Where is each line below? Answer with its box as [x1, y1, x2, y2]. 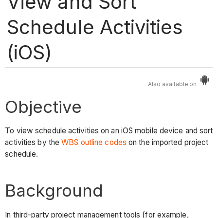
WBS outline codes [61, 138, 127, 147]
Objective [5, 96, 82, 117]
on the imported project [126, 138, 209, 147]
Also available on [147, 81, 197, 88]
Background [5, 180, 104, 201]
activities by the [5, 138, 62, 147]
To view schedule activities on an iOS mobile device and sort [5, 126, 213, 136]
